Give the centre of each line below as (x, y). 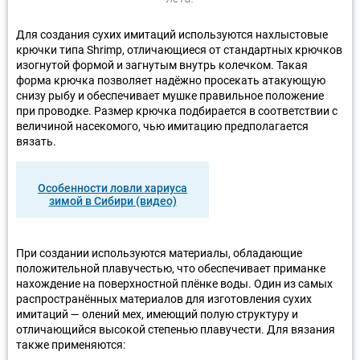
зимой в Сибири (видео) (112, 200)
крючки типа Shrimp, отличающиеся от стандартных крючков (179, 49)
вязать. (36, 141)
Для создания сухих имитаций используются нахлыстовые (172, 34)
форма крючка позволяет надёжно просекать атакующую (171, 80)
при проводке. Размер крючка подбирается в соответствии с (177, 110)
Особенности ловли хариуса (112, 188)
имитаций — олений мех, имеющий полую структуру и (157, 314)
